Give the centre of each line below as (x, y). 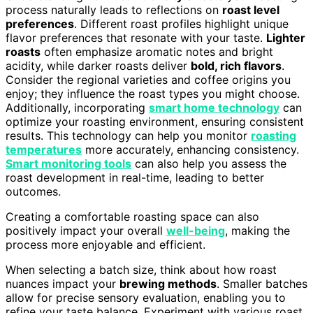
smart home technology (214, 108)
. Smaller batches (262, 284)
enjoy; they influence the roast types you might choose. (153, 94)
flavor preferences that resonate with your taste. (136, 38)
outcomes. (33, 192)
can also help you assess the (209, 164)
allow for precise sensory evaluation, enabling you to (146, 298)
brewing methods (168, 284)
